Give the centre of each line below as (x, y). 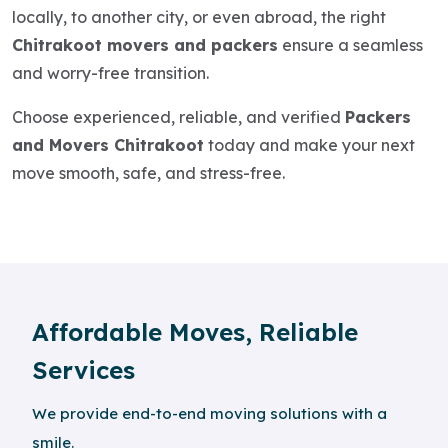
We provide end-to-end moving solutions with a (209, 413)
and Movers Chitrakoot (108, 144)
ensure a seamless (350, 44)
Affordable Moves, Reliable (195, 331)
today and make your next (309, 144)
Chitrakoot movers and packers (145, 44)
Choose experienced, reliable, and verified (178, 116)
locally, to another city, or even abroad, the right (199, 16)
